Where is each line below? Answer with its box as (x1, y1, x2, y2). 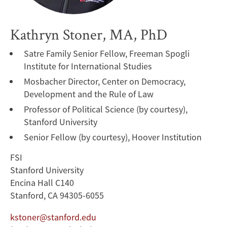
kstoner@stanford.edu (10, 211, 96, 223)
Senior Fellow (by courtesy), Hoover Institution (24, 131, 202, 143)
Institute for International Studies (24, 60, 152, 72)
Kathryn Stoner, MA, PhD (10, 24, 167, 45)
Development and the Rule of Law (24, 88, 154, 100)
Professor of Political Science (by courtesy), (24, 103, 187, 116)
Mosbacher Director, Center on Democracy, (24, 75, 185, 88)
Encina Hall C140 (10, 177, 74, 189)
